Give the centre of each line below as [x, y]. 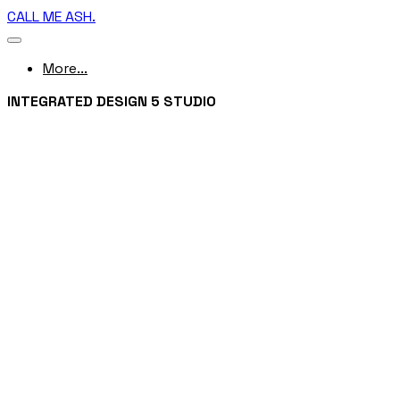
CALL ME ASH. [51, 17]
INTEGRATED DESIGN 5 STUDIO [112, 101]
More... [65, 68]
